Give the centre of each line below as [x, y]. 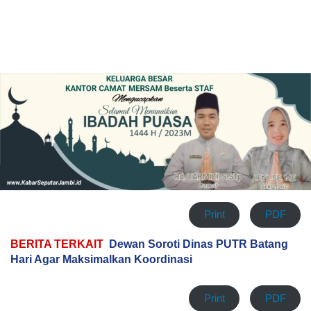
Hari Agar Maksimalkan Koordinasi [101, 260]
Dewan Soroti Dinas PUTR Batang [199, 244]
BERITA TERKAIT [57, 244]
